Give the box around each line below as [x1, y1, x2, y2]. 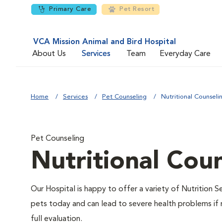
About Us [32, 50, 66, 58]
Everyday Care [160, 50, 211, 58]
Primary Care [49, 6, 91, 12]
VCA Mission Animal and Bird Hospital [33, 38, 176, 46]
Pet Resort [119, 6, 154, 12]
